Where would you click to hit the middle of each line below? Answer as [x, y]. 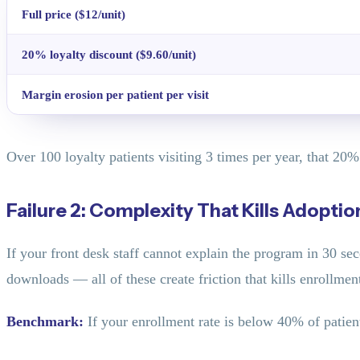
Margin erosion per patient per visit [116, 94]
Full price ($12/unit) [74, 14]
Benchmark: [45, 322]
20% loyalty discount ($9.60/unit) [109, 54]
